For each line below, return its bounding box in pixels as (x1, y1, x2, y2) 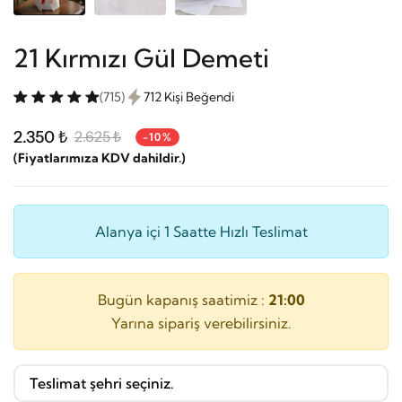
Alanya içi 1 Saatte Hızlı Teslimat (94, 222, 308, 240)
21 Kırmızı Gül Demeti (13, 41, 269, 74)
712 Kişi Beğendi (144, 88, 234, 105)
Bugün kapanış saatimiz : (97, 290, 268, 309)
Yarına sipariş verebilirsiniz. (110, 313, 292, 332)
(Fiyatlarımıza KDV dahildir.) (13, 149, 185, 166)
